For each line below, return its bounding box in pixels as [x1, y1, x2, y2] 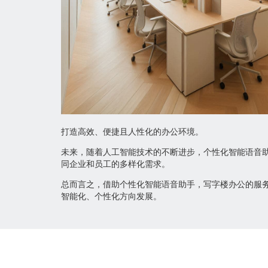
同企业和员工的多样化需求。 [61, 159, 170, 169]
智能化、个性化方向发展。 [61, 191, 162, 201]
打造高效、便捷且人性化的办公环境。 [61, 126, 203, 136]
